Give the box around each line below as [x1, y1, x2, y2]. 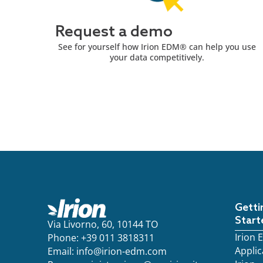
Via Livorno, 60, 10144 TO [47, 217, 158, 231]
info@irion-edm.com [76, 244, 167, 258]
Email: [47, 244, 76, 258]
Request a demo [55, 22, 173, 42]
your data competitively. [109, 51, 204, 63]
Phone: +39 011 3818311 [47, 231, 154, 244]
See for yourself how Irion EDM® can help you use [58, 41, 256, 52]
